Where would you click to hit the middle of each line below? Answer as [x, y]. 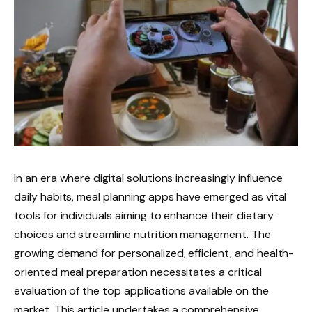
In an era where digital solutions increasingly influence [149, 178]
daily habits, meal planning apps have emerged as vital [150, 196]
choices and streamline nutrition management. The [142, 234]
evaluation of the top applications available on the [141, 290]
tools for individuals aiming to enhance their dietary [144, 215]
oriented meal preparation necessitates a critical [138, 272]
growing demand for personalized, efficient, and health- [154, 253]
